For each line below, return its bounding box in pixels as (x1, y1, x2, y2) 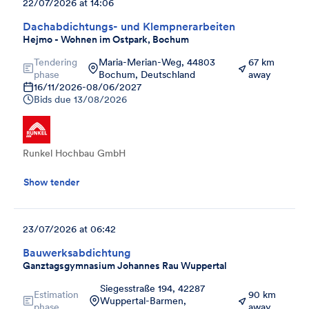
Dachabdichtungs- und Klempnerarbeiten (23, 19, 235, 33)
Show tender (23, 175, 79, 188)
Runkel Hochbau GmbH (23, 146, 126, 159)
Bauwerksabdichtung (23, 245, 131, 259)
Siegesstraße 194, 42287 (100, 281, 205, 295)
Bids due (34, 92, 71, 106)
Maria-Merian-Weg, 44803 (99, 55, 215, 68)
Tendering (34, 55, 77, 68)
